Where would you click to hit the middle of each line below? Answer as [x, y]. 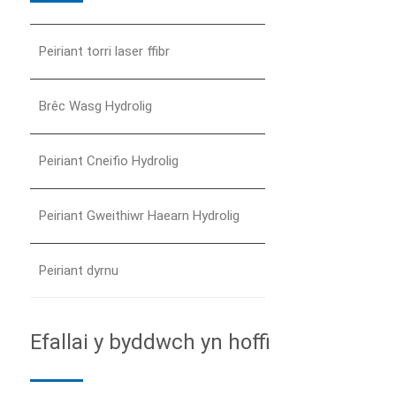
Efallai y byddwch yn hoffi [150, 342]
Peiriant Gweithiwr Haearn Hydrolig [139, 215]
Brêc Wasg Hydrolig [95, 106]
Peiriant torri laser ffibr [104, 51]
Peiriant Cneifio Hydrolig [109, 160]
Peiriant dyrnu [79, 270]
